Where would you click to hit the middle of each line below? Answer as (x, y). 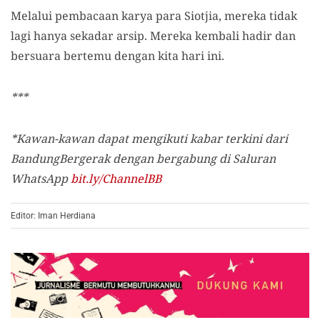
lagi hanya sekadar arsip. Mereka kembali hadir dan (153, 36)
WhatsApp (41, 179)
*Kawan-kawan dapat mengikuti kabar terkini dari (149, 139)
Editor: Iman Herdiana (53, 216)
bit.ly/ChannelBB (116, 179)
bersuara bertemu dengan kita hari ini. (117, 56)
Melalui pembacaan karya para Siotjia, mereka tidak (154, 16)
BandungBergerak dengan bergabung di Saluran (143, 159)
